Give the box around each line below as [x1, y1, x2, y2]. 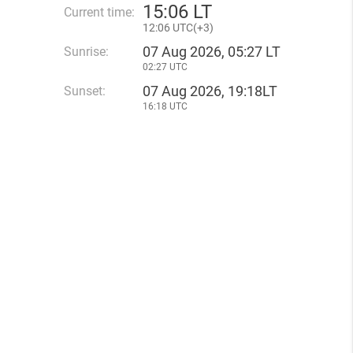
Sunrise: [64, 44, 109, 59]
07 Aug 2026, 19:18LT [143, 83, 277, 99]
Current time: [64, 5, 135, 20]
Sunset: [64, 84, 106, 98]
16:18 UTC [143, 101, 188, 112]
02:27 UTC [143, 61, 188, 72]
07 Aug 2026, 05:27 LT [143, 43, 281, 60]
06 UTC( [158, 21, 197, 34]
